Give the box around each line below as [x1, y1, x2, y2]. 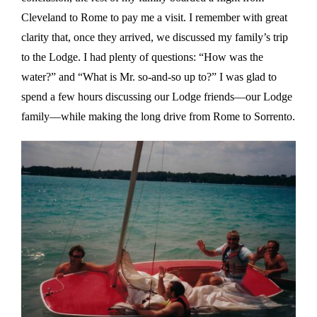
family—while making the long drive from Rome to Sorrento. [21, 110, 295, 122]
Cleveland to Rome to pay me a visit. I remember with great [21, 11, 287, 23]
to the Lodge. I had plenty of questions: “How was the [21, 50, 263, 63]
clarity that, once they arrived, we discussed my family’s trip [21, 30, 288, 43]
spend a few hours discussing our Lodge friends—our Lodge [21, 90, 292, 103]
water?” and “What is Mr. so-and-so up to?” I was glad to [21, 70, 277, 83]
